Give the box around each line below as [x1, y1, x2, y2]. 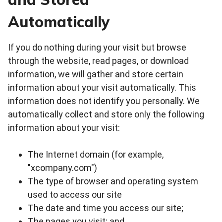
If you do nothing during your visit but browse [8, 42, 186, 53]
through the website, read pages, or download [8, 55, 189, 66]
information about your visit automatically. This [8, 82, 196, 93]
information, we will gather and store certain [8, 68, 183, 79]
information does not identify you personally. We [8, 95, 200, 106]
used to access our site [28, 189, 122, 200]
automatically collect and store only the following [8, 109, 204, 119]
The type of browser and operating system [28, 175, 198, 186]
